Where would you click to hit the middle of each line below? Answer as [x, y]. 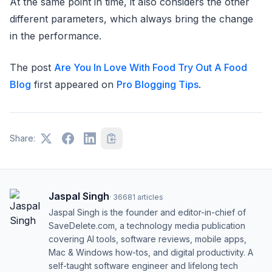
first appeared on [74, 84]
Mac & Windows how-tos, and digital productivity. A [151, 252]
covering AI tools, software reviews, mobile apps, [148, 239]
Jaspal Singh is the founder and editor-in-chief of [147, 212]
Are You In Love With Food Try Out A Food [151, 67]
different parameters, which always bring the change [131, 19]
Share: [22, 138]
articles [150, 197]
